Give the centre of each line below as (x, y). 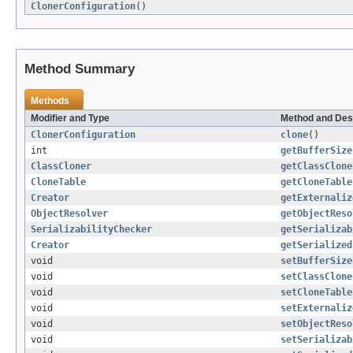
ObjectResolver (69, 214)
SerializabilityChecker (91, 230)
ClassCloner (61, 167)
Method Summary (80, 69)
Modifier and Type (70, 119)
